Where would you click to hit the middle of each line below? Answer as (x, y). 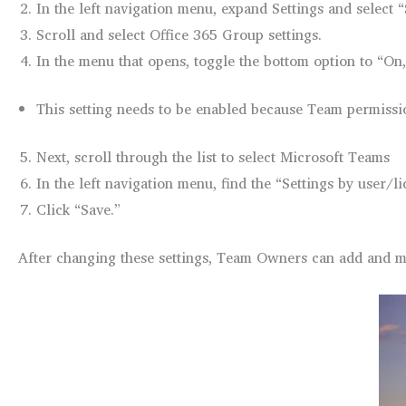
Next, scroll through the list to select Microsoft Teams (213, 157)
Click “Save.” (78, 210)
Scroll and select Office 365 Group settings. (179, 35)
